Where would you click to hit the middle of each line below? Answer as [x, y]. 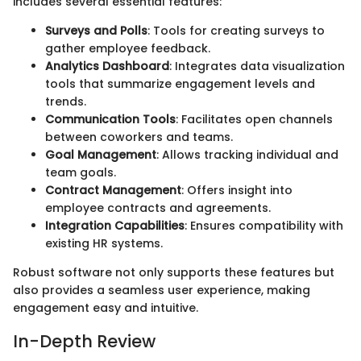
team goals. [81, 173]
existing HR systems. [104, 244]
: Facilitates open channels [254, 120]
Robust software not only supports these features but [174, 273]
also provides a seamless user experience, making [162, 290]
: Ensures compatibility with [264, 226]
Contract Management [113, 191]
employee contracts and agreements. [158, 208]
